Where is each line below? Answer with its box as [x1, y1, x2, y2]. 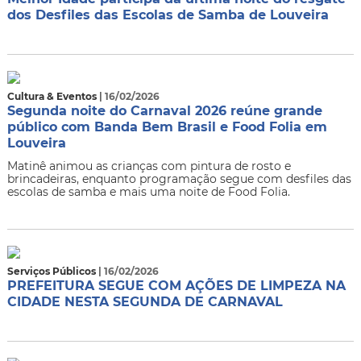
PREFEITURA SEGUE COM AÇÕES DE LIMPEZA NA [6, 278, 346, 293]
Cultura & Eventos [6, 90, 99, 102]
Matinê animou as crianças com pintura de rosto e [6, 159, 291, 173]
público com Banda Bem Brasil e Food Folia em [6, 119, 327, 135]
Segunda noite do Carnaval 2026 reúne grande [6, 103, 322, 118]
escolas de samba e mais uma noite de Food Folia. [6, 185, 290, 199]
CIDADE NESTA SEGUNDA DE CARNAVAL [6, 294, 283, 309]
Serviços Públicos [6, 265, 98, 277]
